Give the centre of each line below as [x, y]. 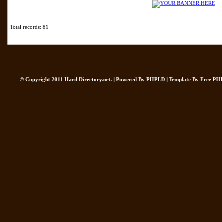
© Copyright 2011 [42, 79]
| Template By [183, 79]
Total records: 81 [29, 27]
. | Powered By [128, 79]
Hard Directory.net [87, 79]
